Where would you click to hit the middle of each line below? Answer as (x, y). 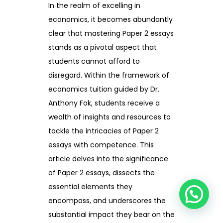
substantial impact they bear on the (111, 215)
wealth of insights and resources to (110, 117)
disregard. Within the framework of (109, 75)
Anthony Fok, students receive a (104, 103)
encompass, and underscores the (107, 201)
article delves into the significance (108, 159)
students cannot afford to (94, 61)
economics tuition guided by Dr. (104, 89)
